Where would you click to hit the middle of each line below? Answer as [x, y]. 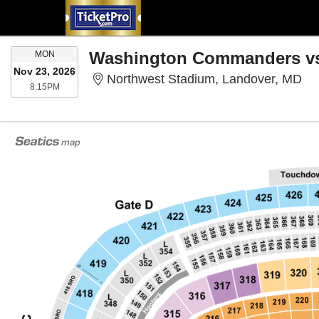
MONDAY [72, 53]
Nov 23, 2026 [45, 71]
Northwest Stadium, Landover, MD [205, 79]
